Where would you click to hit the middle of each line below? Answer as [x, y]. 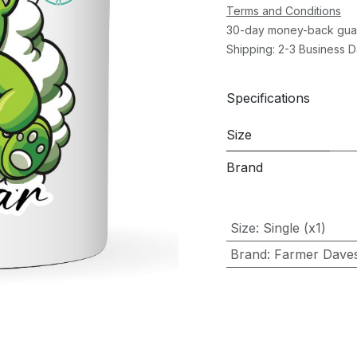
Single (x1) [294, 228]
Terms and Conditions [284, 11]
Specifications [268, 98]
